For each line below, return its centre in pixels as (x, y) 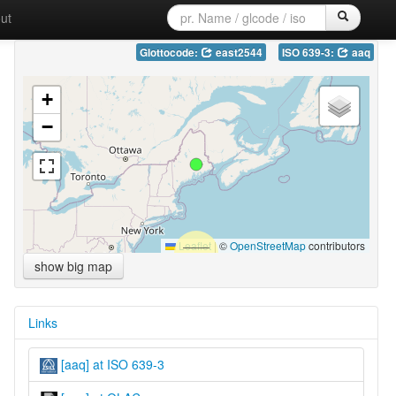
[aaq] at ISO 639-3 (110, 364)
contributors (335, 245)
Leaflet (193, 245)
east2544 (237, 52)
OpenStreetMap (267, 245)
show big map (73, 266)
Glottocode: (170, 52)
